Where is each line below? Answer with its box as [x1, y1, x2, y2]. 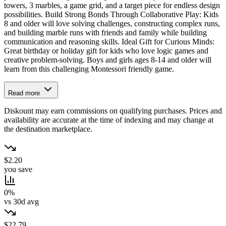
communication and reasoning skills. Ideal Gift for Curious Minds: [4, 37, 214, 46]
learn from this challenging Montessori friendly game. [4, 65, 174, 74]
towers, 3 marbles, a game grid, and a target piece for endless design [4, 1, 220, 10]
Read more [8, 89, 42, 97]
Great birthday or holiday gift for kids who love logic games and [4, 46, 208, 55]
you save [4, 165, 32, 174]
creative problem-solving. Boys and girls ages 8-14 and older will [4, 55, 211, 65]
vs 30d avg [4, 197, 39, 206]
